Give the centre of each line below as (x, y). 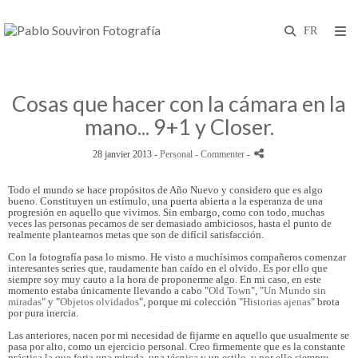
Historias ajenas (277, 302)
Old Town (230, 290)
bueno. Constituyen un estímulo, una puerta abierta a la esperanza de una (165, 201)
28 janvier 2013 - (126, 155)
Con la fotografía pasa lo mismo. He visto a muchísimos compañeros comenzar (177, 257)
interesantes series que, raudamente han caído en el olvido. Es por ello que (168, 268)
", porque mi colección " (191, 302)
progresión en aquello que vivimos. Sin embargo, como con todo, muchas (166, 212)
